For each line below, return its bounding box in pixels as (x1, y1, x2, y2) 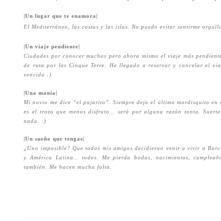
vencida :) (24, 72, 52, 78)
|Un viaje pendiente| (24, 44, 80, 50)
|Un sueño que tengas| (24, 136, 85, 142)
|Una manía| (24, 90, 58, 96)
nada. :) (24, 118, 47, 124)
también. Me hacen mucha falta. (24, 164, 112, 170)
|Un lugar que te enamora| (24, 13, 98, 19)
